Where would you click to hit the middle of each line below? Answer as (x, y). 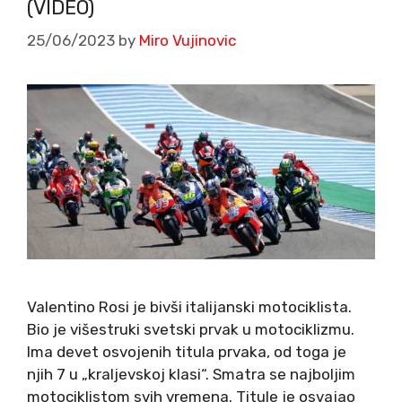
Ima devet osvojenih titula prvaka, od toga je (187, 351)
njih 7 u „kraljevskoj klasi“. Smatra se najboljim (191, 374)
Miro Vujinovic (188, 41)
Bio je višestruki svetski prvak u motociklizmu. (191, 329)
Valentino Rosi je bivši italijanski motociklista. (189, 306)
